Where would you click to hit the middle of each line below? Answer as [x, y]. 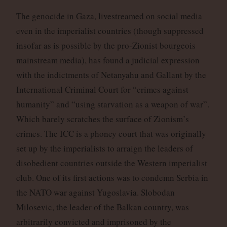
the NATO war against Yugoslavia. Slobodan [95, 193]
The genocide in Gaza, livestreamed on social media [109, 16]
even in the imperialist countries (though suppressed [110, 31]
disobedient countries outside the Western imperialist [111, 163]
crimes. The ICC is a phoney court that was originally [111, 134]
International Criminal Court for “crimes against [102, 90]
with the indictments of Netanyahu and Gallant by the [111, 75]
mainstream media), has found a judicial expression [108, 60]
